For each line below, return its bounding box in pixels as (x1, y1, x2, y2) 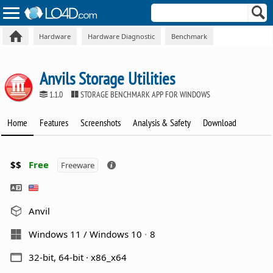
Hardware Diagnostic (87, 31, 155, 41)
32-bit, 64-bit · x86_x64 (29, 250, 127, 263)
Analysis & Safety (133, 116, 191, 129)
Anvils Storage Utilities (40, 66, 175, 90)
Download (203, 116, 237, 129)
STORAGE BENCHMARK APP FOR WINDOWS (79, 88, 211, 100)
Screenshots (80, 116, 121, 129)
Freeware (61, 160, 95, 171)
